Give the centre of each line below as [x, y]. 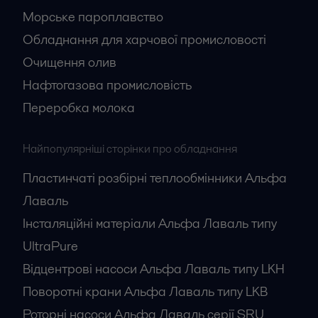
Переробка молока [79, 107]
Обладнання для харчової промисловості [144, 39]
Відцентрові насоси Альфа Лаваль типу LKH [154, 268]
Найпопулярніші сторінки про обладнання [130, 148]
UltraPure [50, 246]
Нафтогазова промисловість [107, 84]
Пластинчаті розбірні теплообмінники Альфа [155, 177]
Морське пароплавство [93, 16]
